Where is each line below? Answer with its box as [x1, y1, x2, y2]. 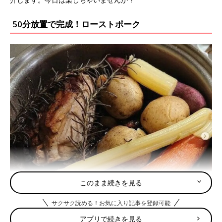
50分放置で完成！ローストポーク [12, 18, 140, 30]
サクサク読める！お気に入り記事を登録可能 [52, 198, 170, 207]
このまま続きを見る [80, 177, 142, 187]
